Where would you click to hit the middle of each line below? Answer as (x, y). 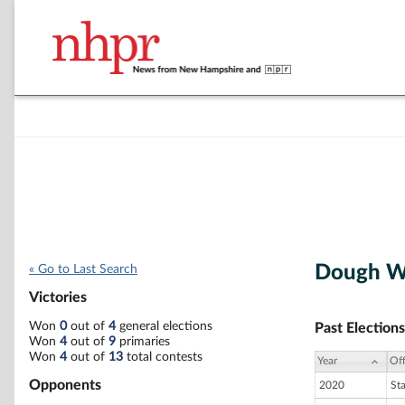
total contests (163, 357)
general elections (164, 326)
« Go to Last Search (83, 269)
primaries (143, 341)
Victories (58, 298)
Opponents (65, 385)
